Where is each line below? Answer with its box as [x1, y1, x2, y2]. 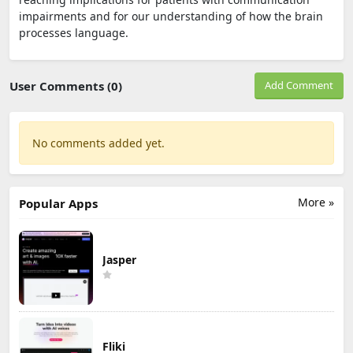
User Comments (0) [9, 77, 122, 94]
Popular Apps [19, 195, 98, 211]
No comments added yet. [32, 135, 165, 150]
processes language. [19, 24, 128, 40]
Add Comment [265, 77, 333, 92]
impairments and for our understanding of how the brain [19, 8, 323, 24]
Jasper [102, 251, 136, 267]
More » [298, 194, 334, 210]
